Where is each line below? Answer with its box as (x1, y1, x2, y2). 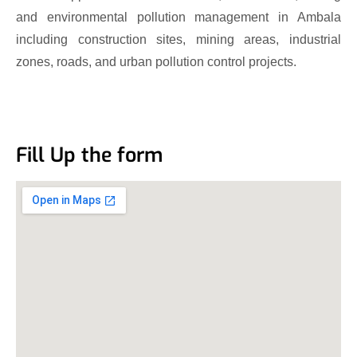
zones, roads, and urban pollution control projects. (16, 54, 296, 69)
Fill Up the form (16, 141, 163, 168)
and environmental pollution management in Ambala (16, 10, 341, 24)
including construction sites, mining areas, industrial (16, 32, 341, 46)
